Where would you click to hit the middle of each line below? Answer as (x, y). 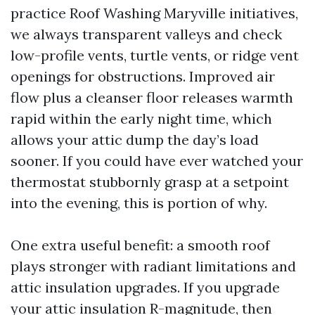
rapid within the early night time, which (141, 118)
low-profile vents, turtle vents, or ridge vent (155, 55)
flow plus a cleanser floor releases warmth (152, 97)
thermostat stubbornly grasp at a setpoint (150, 182)
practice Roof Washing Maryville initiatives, (154, 13)
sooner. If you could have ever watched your (157, 161)
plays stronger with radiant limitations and (153, 266)
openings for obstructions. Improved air (143, 76)
